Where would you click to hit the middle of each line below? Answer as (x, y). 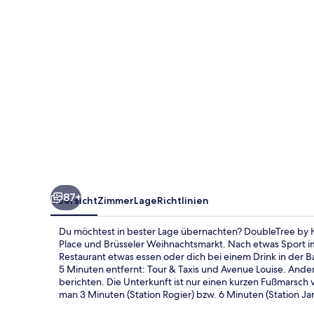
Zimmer (116, 200)
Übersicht (74, 200)
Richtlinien (183, 200)
